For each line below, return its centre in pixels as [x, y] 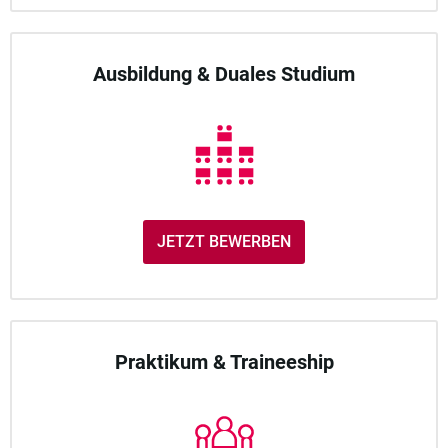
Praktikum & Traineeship [224, 362]
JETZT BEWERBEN [224, 242]
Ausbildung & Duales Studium [224, 74]
